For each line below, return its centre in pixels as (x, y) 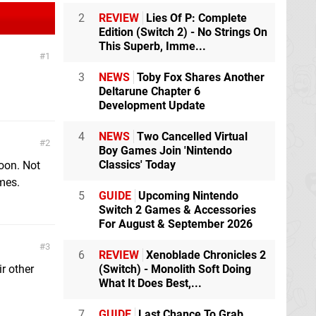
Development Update (152, 106)
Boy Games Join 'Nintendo (165, 151)
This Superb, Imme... (152, 47)
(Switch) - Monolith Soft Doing (175, 269)
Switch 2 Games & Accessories (177, 210)
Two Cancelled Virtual (191, 137)
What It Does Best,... (150, 284)
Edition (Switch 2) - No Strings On (183, 32)
